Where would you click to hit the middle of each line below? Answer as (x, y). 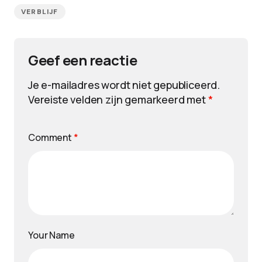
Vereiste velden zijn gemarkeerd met (118, 99)
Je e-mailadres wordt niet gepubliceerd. (124, 85)
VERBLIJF (40, 12)
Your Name (51, 235)
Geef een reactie (83, 60)
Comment (51, 137)
